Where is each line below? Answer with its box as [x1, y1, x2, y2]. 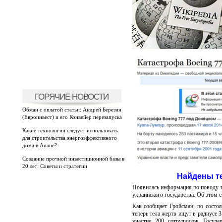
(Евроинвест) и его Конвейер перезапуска [22, 114, 122, 120]
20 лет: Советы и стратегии [22, 163, 87, 169]
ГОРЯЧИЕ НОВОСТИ [35, 92, 109, 102]
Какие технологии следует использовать [22, 127, 118, 133]
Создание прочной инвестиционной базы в [22, 156, 124, 162]
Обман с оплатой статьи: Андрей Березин [22, 107, 121, 112]
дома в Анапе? [22, 142, 57, 148]
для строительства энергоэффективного [22, 135, 117, 141]
